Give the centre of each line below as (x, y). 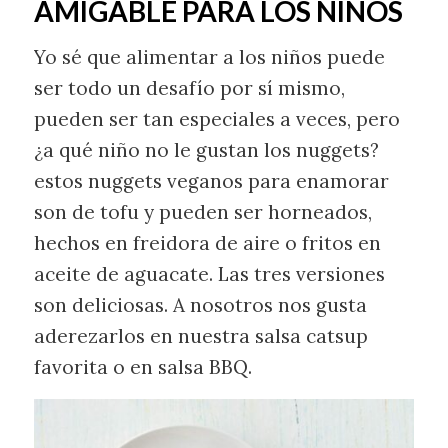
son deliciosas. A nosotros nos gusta (200, 305)
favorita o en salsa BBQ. (142, 367)
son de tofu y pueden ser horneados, (202, 212)
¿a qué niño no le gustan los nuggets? (206, 150)
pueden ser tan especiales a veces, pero (216, 119)
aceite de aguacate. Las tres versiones (209, 274)
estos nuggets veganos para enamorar (211, 181)
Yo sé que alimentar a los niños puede (209, 57)
